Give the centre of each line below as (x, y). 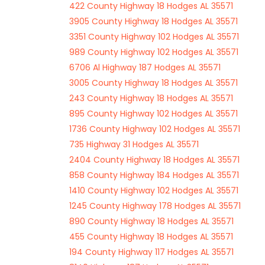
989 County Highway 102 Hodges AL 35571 (154, 52)
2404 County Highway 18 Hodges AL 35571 (154, 160)
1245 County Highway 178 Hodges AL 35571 (155, 206)
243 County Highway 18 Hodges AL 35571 (151, 98)
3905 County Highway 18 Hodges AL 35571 (153, 21)
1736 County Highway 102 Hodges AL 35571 (155, 129)
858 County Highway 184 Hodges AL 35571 (154, 175)
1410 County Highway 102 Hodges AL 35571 (154, 190)
